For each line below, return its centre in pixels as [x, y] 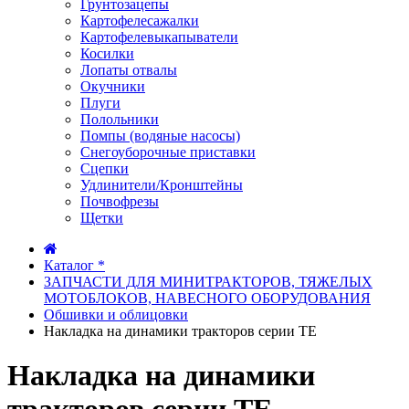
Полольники [120, 119]
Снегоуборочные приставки [168, 152]
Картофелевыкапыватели [159, 37]
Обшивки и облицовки [116, 315]
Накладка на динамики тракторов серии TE [180, 331]
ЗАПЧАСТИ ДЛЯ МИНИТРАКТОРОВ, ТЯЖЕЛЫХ [208, 282]
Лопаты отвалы [129, 70]
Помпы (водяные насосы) [160, 136]
